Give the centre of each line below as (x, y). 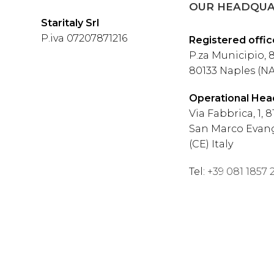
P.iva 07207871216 (84, 39)
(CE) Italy (211, 144)
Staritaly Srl (70, 23)
